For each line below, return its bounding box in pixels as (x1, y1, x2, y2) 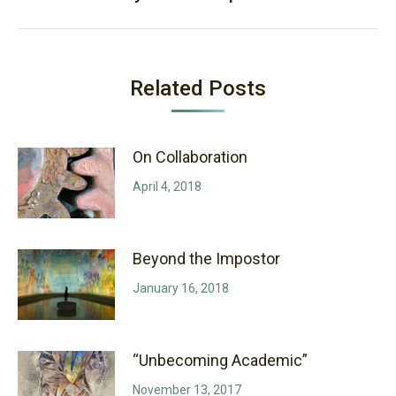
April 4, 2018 (133, 179, 202, 194)
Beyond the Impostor (133, 248, 280, 268)
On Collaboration (133, 147, 247, 166)
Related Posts (130, 75, 266, 101)
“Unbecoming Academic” (133, 350, 308, 369)
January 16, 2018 (133, 280, 229, 295)
